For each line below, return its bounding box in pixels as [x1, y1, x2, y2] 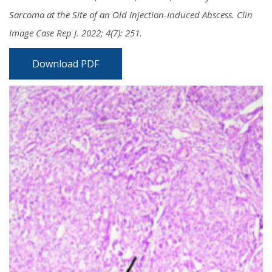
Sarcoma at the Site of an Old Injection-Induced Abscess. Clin [9, 8, 253, 21]
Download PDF [32, 57, 99, 70]
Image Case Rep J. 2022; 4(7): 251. [9, 27, 142, 39]
